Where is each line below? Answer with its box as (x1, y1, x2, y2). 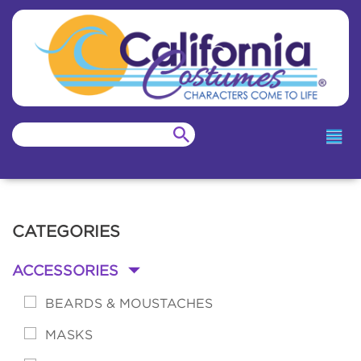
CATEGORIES (12, 222, 120, 240)
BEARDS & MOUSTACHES (45, 296, 213, 311)
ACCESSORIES (12, 263, 118, 279)
